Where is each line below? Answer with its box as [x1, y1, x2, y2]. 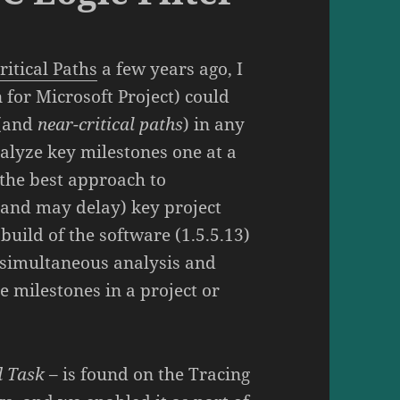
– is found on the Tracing [45, 362, 251, 386]
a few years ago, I [97, 56, 244, 80]
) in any [183, 112, 246, 136]
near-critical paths [37, 112, 184, 136]
